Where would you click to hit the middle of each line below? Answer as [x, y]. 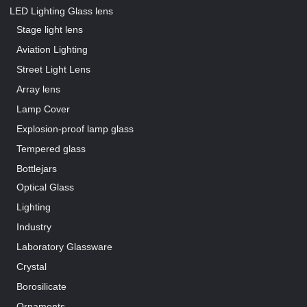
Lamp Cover [44, 109]
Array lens [39, 89]
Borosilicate [42, 287]
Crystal [32, 267]
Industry [34, 227]
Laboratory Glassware [65, 247]
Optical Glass [46, 187]
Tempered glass [51, 149]
